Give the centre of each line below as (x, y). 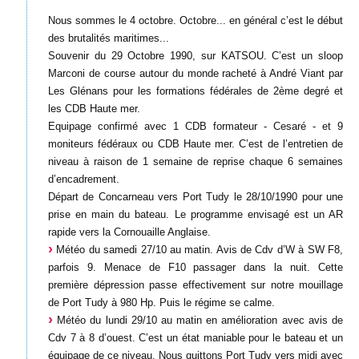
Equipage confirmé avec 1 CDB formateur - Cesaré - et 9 (196, 127)
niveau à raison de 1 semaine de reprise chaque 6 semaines (196, 162)
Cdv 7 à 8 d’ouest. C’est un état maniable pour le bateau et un (196, 338)
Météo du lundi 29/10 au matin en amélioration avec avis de (198, 321)
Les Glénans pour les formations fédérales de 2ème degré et (196, 91)
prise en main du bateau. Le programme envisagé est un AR (196, 215)
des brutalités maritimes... (109, 38)
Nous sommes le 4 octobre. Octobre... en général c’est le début (196, 21)
